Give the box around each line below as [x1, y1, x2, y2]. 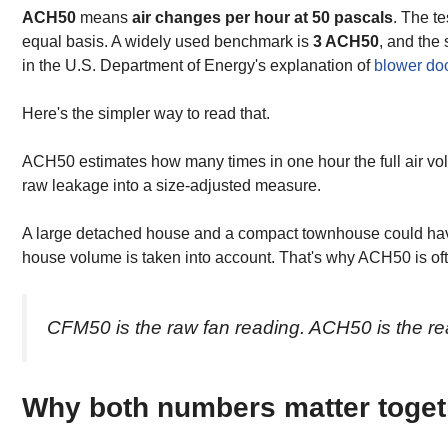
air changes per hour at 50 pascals [132, 8, 393, 26]
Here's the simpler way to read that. [22, 104, 270, 122]
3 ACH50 [313, 32, 379, 50]
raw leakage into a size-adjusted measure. [22, 176, 321, 194]
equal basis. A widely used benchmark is [22, 32, 313, 50]
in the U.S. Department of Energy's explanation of [22, 56, 374, 74]
